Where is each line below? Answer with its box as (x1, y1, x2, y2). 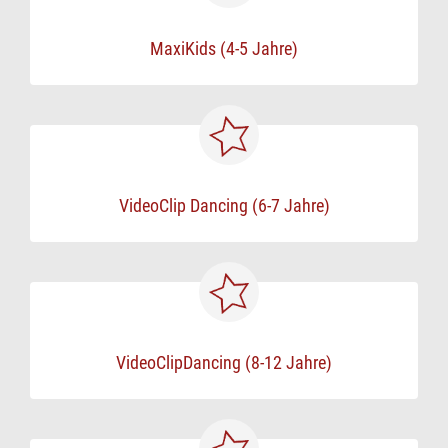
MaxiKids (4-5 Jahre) (150, 38, 298, 59)
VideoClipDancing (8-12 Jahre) (116, 352, 332, 373)
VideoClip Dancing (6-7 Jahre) (118, 195, 330, 216)
